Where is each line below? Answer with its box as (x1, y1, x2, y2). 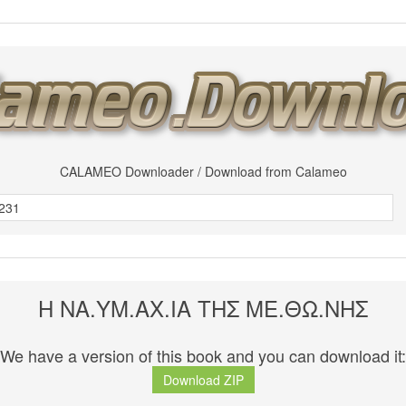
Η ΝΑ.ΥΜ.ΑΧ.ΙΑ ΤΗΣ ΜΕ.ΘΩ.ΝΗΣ (38, 292, 368, 324)
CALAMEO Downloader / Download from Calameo (59, 162, 347, 180)
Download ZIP (162, 371, 244, 390)
